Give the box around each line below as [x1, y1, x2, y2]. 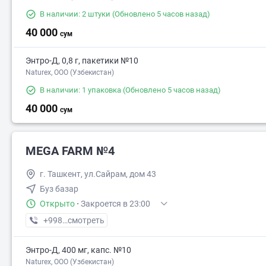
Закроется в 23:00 [81, 199, 150, 209]
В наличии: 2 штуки [40, 9, 110, 19]
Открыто [40, 199, 75, 209]
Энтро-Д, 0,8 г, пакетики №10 [26, 56, 138, 66]
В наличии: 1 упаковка [40, 85, 121, 95]
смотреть [68, 216, 104, 226]
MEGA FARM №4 [26, 144, 115, 159]
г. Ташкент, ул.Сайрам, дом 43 [40, 169, 156, 179]
